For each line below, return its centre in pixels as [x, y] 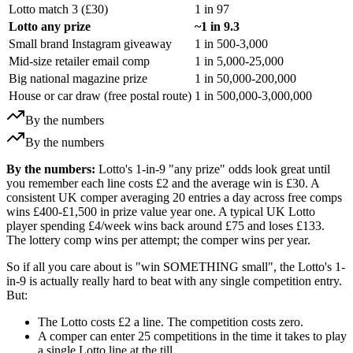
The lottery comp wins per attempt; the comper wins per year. [158, 240]
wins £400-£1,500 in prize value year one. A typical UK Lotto [161, 211]
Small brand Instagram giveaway [90, 43]
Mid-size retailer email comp [79, 61]
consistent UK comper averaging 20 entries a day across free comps [174, 197]
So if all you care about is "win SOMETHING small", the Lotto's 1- [176, 266]
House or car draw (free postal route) [100, 95]
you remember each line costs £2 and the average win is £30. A [163, 183]
